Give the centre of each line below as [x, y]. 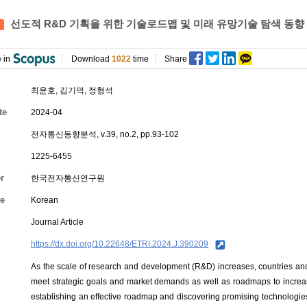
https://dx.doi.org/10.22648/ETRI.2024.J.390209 [120, 244]
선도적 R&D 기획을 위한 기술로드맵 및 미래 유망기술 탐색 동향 [156, 24]
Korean [45, 200]
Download [91, 59]
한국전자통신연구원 [68, 178]
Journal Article [57, 222]
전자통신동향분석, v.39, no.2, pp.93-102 [105, 134]
